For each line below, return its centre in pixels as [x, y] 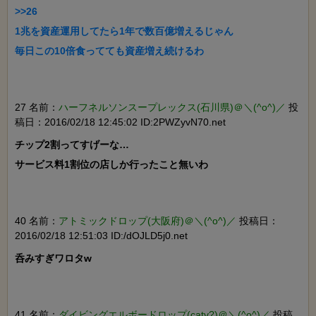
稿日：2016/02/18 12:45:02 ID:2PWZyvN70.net [120, 122]
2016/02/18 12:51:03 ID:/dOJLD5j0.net [101, 236]
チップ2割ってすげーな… [72, 145]
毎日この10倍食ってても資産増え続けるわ [109, 51]
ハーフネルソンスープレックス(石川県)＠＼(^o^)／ [172, 108]
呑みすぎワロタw [53, 259]
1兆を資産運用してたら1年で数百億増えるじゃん [124, 31]
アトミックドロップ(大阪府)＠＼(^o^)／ [147, 221]
